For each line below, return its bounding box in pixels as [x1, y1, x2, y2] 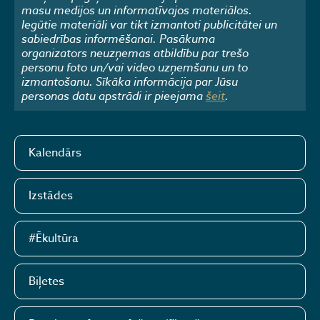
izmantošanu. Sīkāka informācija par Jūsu [21, 73, 238, 89]
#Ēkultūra [29, 230, 79, 247]
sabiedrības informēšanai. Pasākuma [21, 30, 215, 46]
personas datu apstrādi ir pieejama [21, 87, 206, 104]
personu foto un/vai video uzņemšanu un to [21, 59, 248, 75]
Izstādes [29, 187, 73, 204]
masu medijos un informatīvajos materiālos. [21, 1, 252, 18]
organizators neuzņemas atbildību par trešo [21, 44, 249, 61]
